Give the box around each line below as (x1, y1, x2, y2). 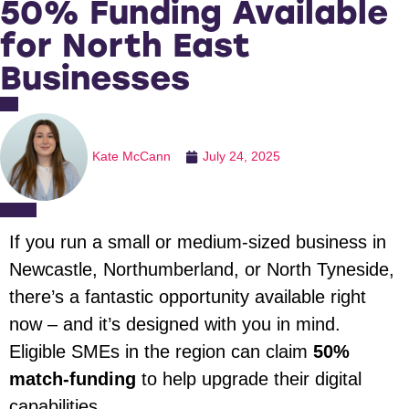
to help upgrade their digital (136, 369, 362, 390)
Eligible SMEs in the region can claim (9, 341, 313, 362)
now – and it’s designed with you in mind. (9, 314, 341, 335)
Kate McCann (92, 150, 171, 164)
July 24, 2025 (202, 150, 280, 164)
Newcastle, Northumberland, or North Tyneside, (9, 259, 394, 280)
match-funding (9, 369, 136, 390)
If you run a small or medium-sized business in (9, 232, 386, 253)
